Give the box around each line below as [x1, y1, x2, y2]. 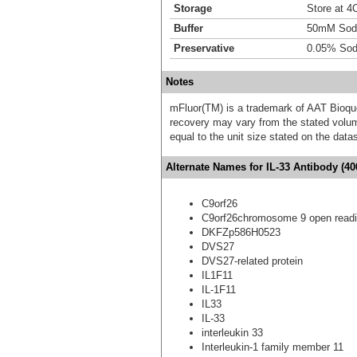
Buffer [174, 22, 203, 34]
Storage [174, 2, 212, 14]
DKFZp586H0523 [202, 226, 280, 238]
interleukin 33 [202, 326, 263, 339]
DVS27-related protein [202, 254, 303, 267]
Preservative [174, 41, 234, 54]
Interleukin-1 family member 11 [202, 340, 343, 353]
